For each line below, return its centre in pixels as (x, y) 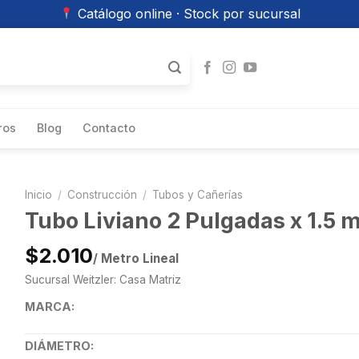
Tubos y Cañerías (197, 195)
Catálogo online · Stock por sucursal (187, 14)
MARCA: (49, 307)
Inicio (38, 195)
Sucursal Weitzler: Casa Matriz (103, 280)
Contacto (109, 128)
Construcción (102, 195)
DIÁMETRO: (59, 346)
